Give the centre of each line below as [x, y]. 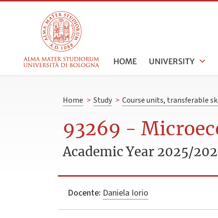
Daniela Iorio [126, 193]
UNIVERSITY [172, 61]
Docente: [84, 193]
